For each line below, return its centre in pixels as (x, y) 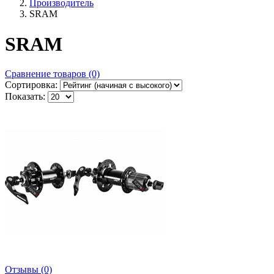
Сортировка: (31, 85)
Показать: (25, 97)
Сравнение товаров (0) (52, 74)
